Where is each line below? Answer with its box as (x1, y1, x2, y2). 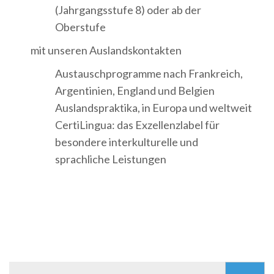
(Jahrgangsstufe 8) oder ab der (55, 3, 201, 17)
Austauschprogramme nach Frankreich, (55, 67, 243, 81)
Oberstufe (55, 20, 106, 34)
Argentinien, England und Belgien (55, 84, 215, 98)
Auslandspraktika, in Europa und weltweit (55, 101, 252, 115)
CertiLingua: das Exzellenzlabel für (55, 118, 220, 132)
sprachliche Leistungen (55, 152, 166, 166)
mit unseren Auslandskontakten (31, 43, 182, 57)
